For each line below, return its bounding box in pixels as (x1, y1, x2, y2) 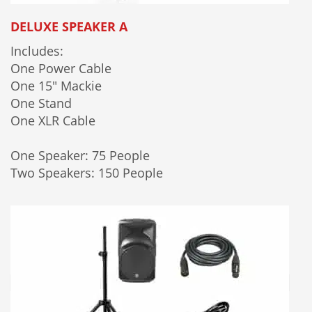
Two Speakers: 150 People (10, 164, 163, 181)
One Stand (10, 94, 72, 111)
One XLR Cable (10, 111, 95, 129)
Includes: (10, 42, 63, 59)
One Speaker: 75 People (10, 146, 150, 164)
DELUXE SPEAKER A (10, 17, 127, 35)
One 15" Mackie (10, 77, 102, 94)
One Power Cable (10, 59, 111, 77)
